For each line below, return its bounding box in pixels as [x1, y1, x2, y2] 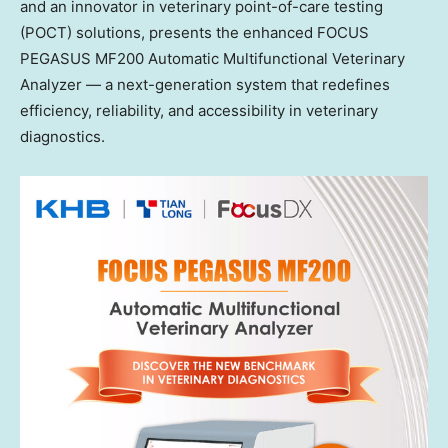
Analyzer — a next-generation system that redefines [20, 74, 390, 94]
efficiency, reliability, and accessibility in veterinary [20, 100, 378, 120]
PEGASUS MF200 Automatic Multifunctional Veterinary [20, 48, 405, 68]
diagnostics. [20, 126, 105, 146]
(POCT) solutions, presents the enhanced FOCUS [20, 22, 369, 42]
